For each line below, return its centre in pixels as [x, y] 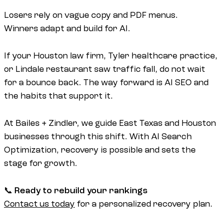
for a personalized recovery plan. [144, 204]
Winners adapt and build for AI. [67, 29]
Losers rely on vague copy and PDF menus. [91, 15]
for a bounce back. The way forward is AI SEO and [106, 83]
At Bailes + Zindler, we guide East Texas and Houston [110, 123]
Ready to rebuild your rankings [81, 190]
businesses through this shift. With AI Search [98, 136]
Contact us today [39, 204]
